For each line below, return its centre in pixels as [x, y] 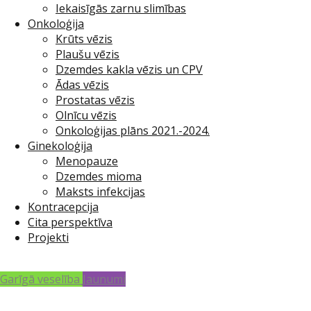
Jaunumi [104, 279]
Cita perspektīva [70, 222]
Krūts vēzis [84, 39]
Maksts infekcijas [100, 192]
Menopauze [87, 161]
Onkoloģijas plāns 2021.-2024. [133, 131]
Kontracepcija [63, 207]
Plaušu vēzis [87, 54]
